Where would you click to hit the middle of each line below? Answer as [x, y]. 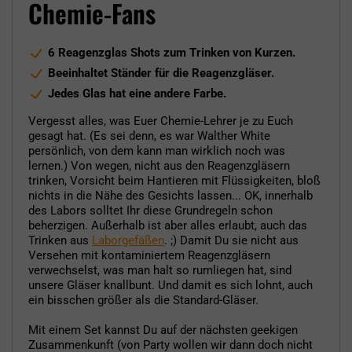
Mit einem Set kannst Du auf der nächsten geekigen [163, 330]
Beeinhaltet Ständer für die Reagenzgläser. [161, 73]
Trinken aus [60, 240]
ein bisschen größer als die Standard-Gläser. [143, 300]
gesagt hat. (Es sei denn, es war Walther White [149, 136]
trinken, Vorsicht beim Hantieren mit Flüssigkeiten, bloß [174, 180]
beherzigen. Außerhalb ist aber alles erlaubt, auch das [168, 225]
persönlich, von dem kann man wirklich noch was [157, 150]
